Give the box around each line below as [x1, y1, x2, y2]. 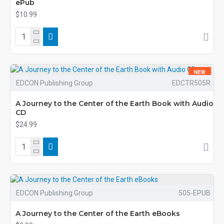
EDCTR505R [171, 79, 210, 87]
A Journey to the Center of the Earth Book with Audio [15, 99, 213, 108]
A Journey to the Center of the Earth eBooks [15, 209, 180, 218]
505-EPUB [178, 189, 210, 197]
